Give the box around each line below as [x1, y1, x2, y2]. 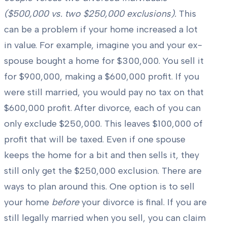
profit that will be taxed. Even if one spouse [4, 133, 185, 145]
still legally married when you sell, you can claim [4, 212, 206, 223]
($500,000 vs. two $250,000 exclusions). [4, 8, 176, 19]
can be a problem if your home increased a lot [4, 23, 198, 35]
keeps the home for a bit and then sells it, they [4, 149, 199, 161]
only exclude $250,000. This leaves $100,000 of [4, 118, 203, 129]
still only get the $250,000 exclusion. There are [4, 165, 202, 176]
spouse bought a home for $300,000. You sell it [4, 55, 204, 66]
